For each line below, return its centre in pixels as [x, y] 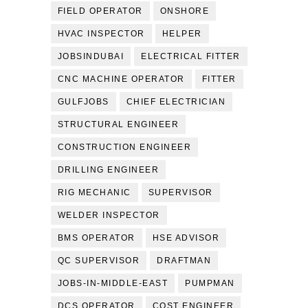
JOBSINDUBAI [91, 57]
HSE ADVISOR [186, 238]
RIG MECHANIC [94, 193]
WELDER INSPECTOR [109, 216]
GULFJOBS [83, 102]
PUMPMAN [210, 284]
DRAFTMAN [184, 261]
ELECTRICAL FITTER [191, 57]
